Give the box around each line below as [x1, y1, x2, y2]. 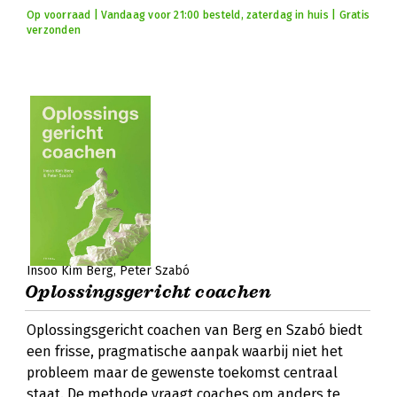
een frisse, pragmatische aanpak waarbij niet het [27, 343, 343, 360]
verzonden [27, 24, 82, 36]
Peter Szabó [120, 263, 190, 278]
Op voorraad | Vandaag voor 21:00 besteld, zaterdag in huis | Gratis [27, 9, 370, 21]
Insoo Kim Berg [27, 263, 113, 278]
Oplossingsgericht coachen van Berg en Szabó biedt [27, 322, 362, 339]
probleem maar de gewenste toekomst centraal [27, 364, 338, 381]
